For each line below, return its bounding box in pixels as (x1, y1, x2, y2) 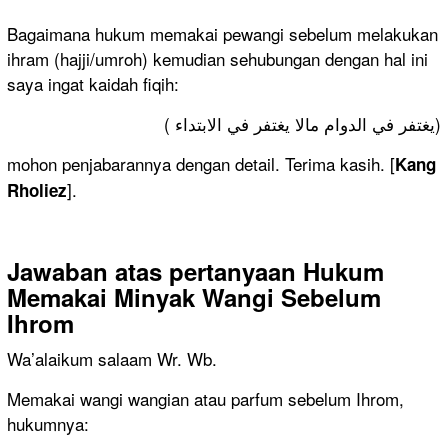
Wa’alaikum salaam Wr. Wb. (7, 346, 217, 372)
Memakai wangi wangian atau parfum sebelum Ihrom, (7, 386, 404, 412)
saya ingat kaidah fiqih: (7, 71, 179, 97)
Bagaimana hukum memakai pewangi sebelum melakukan (7, 21, 438, 47)
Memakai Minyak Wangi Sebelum (7, 280, 381, 315)
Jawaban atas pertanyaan (7, 254, 296, 289)
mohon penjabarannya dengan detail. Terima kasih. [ (7, 151, 395, 177)
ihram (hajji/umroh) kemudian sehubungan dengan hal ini (7, 46, 428, 72)
